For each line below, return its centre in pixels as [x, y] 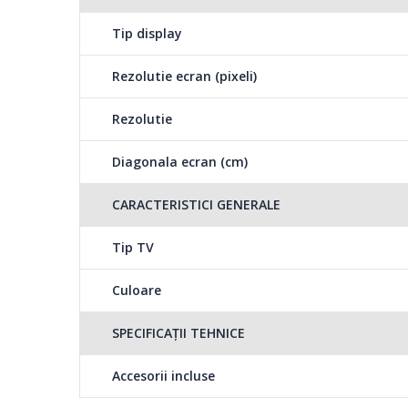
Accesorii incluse [163, 376]
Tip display [147, 34]
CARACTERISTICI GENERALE [196, 205]
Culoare [137, 291]
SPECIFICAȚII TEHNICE [178, 333]
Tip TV [133, 248]
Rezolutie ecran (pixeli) [184, 76]
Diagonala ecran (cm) [180, 162]
